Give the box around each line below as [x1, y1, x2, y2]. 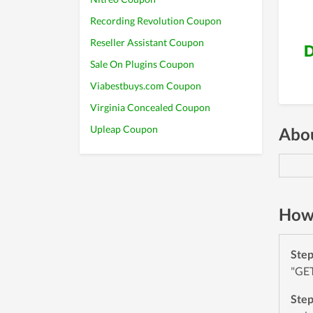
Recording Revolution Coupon [90, 15, 221, 27]
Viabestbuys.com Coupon [90, 80, 201, 92]
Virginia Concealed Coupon [90, 101, 210, 113]
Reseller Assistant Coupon [90, 36, 204, 48]
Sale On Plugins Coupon [90, 58, 194, 70]
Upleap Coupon [90, 123, 158, 135]
